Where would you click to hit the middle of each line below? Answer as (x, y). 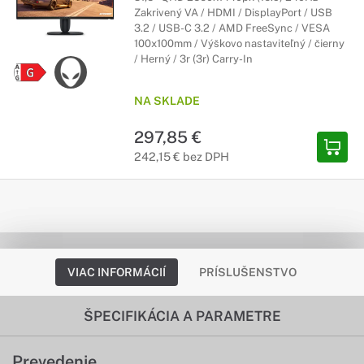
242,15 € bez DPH (182, 156)
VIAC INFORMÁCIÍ (117, 272)
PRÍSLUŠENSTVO (248, 272)
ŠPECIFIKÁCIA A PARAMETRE (182, 316)
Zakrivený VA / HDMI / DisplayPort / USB (233, 13)
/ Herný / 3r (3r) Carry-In (193, 59)
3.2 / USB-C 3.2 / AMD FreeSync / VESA (232, 28)
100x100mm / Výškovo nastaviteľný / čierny (239, 43)
